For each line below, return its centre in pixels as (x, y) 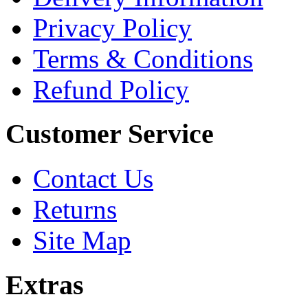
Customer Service (110, 134)
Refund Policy (111, 89)
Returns (75, 210)
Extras (45, 285)
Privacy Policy (112, 27)
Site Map (82, 241)
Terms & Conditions (143, 58)
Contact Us (93, 179)
